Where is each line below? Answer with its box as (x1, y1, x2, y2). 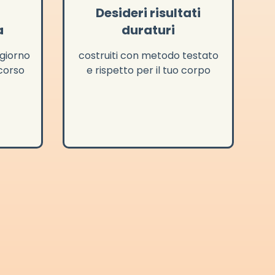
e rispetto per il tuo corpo (86, 63, 211, 78)
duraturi (122, 21, 176, 39)
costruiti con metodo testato (78, 48, 219, 63)
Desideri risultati (96, 4, 201, 22)
